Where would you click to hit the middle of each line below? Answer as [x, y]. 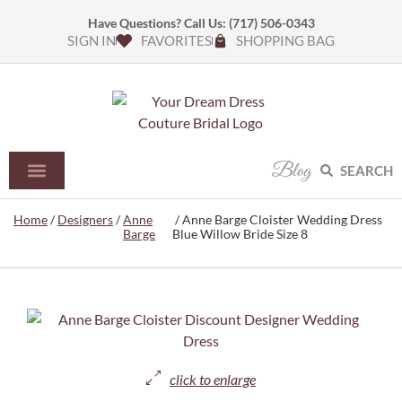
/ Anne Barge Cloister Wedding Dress [277, 219]
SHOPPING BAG [285, 40]
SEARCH [367, 170]
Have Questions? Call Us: [158, 23]
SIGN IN [92, 40]
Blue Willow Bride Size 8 [240, 234]
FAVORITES [176, 40]
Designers [85, 219]
